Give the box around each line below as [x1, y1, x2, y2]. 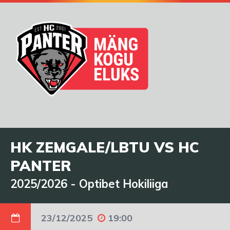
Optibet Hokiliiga [79, 177, 168, 191]
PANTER [10, 157, 71, 175]
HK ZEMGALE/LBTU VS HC [10, 138, 199, 157]
